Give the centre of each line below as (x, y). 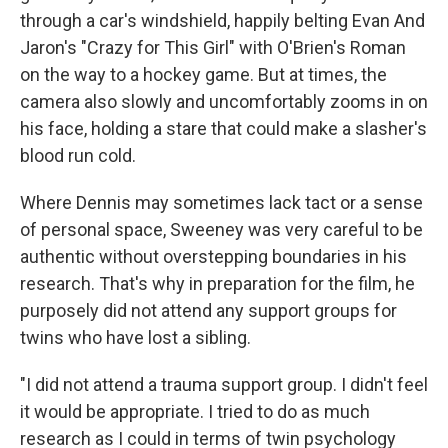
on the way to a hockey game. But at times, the (203, 74)
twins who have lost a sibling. (135, 337)
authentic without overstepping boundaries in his (213, 256)
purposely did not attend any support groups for (208, 310)
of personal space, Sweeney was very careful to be (221, 229)
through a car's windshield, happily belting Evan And (222, 20)
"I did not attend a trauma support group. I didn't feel (224, 384)
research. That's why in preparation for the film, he (217, 283)
